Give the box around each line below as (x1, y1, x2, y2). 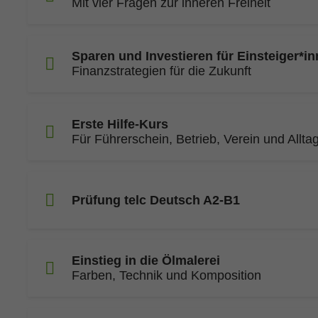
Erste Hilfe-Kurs (72, 117, 168, 131)
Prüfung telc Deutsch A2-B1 (72, 192, 240, 207)
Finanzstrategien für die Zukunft (72, 64, 251, 78)
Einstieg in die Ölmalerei (72, 253, 220, 268)
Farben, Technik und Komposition (72, 268, 261, 283)
